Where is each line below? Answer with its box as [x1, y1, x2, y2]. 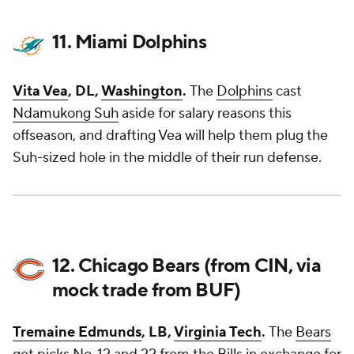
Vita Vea [13, 82, 68, 100]
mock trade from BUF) [52, 278, 241, 303]
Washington [101, 82, 183, 100]
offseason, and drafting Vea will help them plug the [13, 126, 328, 145]
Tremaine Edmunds [13, 323, 141, 341]
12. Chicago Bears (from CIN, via [52, 254, 321, 278]
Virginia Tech [174, 323, 262, 341]
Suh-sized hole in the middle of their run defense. [13, 149, 325, 167]
